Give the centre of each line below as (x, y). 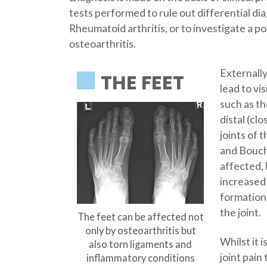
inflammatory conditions (140, 258)
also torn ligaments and (141, 244)
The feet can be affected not (140, 217)
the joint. (241, 212)
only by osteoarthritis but (140, 230)
